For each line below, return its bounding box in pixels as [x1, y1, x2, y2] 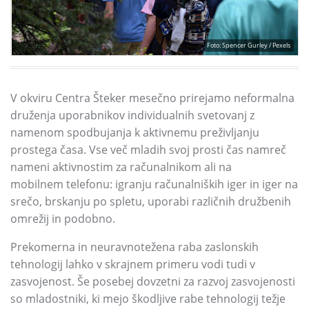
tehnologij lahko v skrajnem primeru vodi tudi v [10, 257, 255, 272]
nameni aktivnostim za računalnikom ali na [10, 159, 232, 175]
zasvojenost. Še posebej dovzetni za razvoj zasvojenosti [10, 274, 295, 289]
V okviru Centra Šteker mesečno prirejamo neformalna [10, 90, 295, 106]
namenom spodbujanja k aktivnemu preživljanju [10, 125, 259, 140]
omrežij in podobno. [10, 211, 115, 226]
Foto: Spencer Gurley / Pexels [206, 41, 290, 50]
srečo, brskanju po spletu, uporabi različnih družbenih [10, 194, 291, 209]
